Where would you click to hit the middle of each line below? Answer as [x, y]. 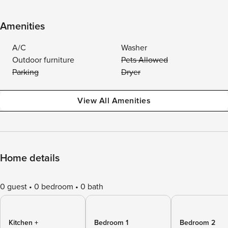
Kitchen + [23, 223]
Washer [134, 48]
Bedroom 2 [197, 223]
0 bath [92, 187]
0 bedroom [54, 187]
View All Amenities [114, 101]
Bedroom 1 [111, 223]
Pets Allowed [145, 60]
